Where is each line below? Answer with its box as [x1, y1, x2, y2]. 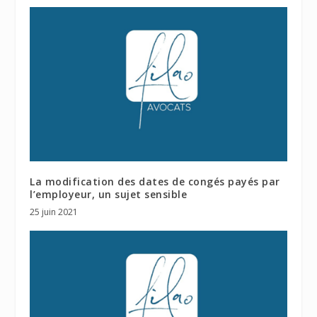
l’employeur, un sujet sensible [30, 188, 188, 202]
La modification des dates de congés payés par [30, 175, 280, 189]
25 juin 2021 [30, 206, 79, 219]
